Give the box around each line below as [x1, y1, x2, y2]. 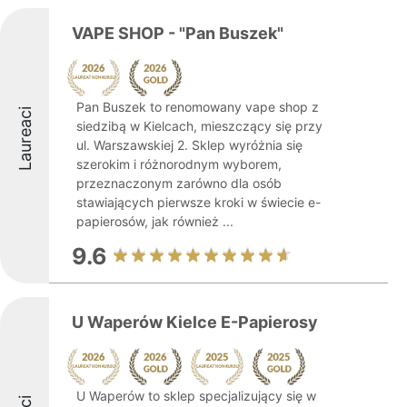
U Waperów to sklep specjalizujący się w [76, 388, 316, 403]
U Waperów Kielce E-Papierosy [72, 313, 318, 332]
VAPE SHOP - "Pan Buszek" [72, 24, 283, 43]
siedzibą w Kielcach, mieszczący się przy [76, 118, 323, 134]
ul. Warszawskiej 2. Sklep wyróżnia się [76, 137, 303, 153]
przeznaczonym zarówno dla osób [76, 175, 282, 191]
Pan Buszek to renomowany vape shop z [76, 99, 319, 114]
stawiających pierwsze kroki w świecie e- [76, 194, 321, 210]
